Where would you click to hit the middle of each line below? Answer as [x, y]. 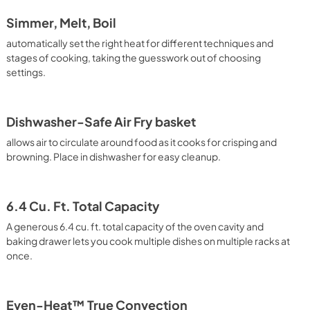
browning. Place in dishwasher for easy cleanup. [114, 156]
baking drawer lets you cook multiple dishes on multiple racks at [148, 241]
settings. [26, 72]
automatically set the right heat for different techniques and [140, 43]
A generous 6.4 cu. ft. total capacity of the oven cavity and [135, 226]
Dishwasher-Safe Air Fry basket [101, 122]
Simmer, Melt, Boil [62, 23]
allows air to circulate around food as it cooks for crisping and [142, 142]
